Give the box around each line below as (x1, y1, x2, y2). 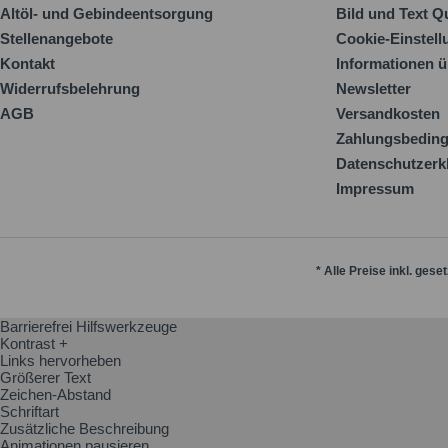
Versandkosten (336, 105, 440, 122)
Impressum (336, 180, 414, 197)
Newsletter (336, 80, 411, 97)
